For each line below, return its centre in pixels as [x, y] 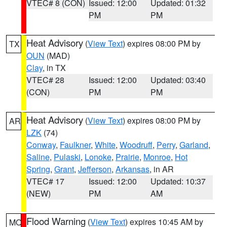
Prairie [127, 157]
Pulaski [67, 157]
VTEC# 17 [45, 181]
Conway [41, 145]
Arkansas [133, 169]
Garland [194, 145]
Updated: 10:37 [178, 181]
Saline [38, 157]
